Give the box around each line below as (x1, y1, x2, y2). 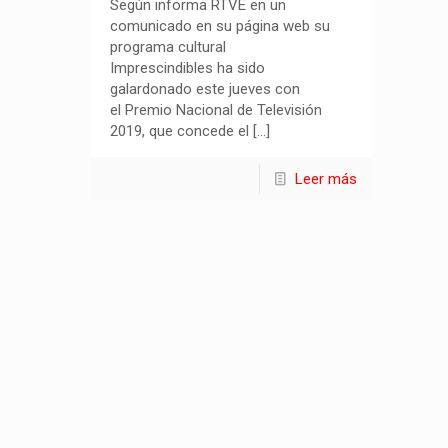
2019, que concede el (110, 122, 250, 141)
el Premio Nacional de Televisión (110, 101, 323, 120)
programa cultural (110, 38, 227, 57)
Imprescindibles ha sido (110, 59, 266, 78)
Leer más (295, 170, 358, 189)
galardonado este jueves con (110, 80, 301, 99)
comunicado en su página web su (110, 17, 331, 36)
